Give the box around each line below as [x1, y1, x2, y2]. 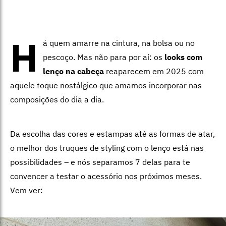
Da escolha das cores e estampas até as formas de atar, [10, 128, 215, 139]
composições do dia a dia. [10, 94, 104, 104]
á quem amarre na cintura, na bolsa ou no [43, 37, 195, 48]
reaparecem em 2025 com [104, 66, 204, 76]
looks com [164, 51, 202, 62]
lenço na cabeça [43, 66, 104, 76]
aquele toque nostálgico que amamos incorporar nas [10, 80, 202, 90]
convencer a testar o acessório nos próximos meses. [10, 171, 202, 181]
